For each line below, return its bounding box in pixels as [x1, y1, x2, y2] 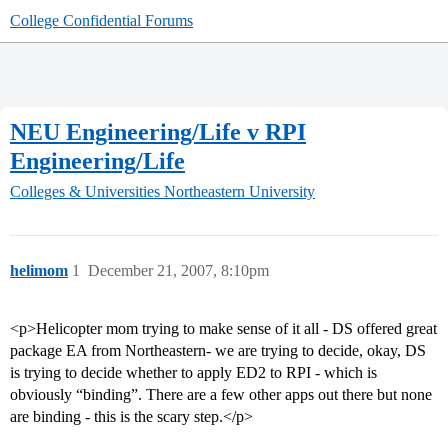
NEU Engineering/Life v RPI [10, 118, 306, 145]
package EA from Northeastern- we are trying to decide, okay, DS [10, 342, 426, 360]
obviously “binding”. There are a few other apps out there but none [10, 386, 432, 404]
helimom [10, 262, 68, 280]
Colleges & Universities [10, 183, 160, 201]
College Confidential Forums [10, 12, 193, 29]
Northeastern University [164, 183, 315, 201]
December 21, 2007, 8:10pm [88, 262, 269, 280]
